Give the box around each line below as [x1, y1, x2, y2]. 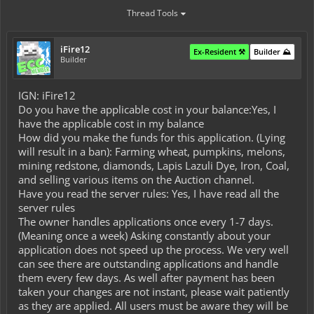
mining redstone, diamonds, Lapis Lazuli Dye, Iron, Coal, [18, 158, 289, 172]
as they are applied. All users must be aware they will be [18, 299, 288, 313]
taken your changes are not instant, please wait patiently [18, 285, 289, 299]
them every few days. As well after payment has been [18, 271, 275, 285]
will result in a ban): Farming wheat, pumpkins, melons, [18, 144, 285, 158]
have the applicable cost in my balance [18, 116, 204, 130]
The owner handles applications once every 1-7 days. [18, 214, 273, 228]
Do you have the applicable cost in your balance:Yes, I [18, 102, 276, 116]
